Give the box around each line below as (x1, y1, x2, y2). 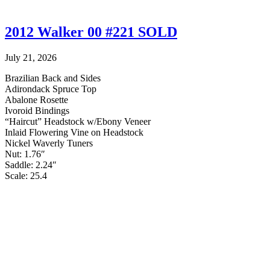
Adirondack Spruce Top (5, 84, 96, 95)
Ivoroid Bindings (5, 105, 69, 116)
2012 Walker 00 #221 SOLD (5, 24, 177, 40)
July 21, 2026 (5, 52, 57, 63)
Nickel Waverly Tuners (5, 138, 93, 149)
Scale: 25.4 (5, 171, 47, 181)
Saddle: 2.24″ (5, 160, 57, 171)
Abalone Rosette (5, 95, 68, 105)
